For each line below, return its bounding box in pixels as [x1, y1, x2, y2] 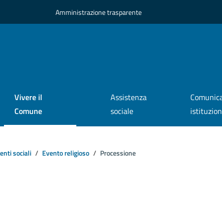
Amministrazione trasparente [55, 6, 142, 17]
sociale [110, 105, 133, 117]
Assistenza [110, 91, 147, 104]
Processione [100, 147, 136, 159]
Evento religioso [42, 147, 89, 159]
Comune [14, 105, 42, 117]
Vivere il [14, 91, 42, 104]
